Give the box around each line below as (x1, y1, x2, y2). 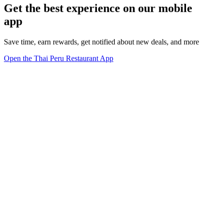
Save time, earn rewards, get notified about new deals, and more (4, 37, 199, 46)
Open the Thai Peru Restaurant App (4, 54, 113, 62)
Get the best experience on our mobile (4, 2, 192, 15)
